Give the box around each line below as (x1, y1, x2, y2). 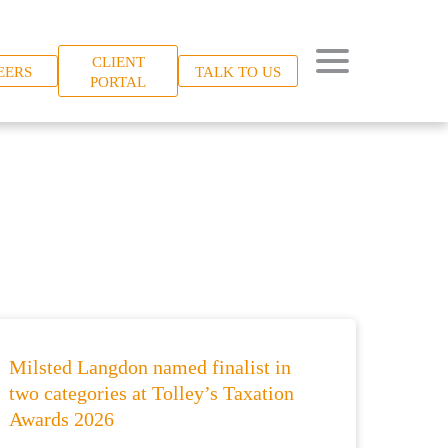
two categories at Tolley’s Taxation (9, 382, 295, 404)
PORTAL (90, 74, 146, 90)
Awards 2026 (9, 408, 115, 430)
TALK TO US (195, 64, 281, 80)
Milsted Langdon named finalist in (9, 356, 292, 378)
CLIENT (91, 54, 145, 70)
